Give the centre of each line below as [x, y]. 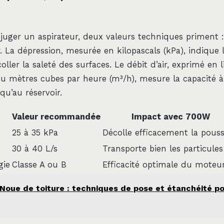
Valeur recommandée [56, 116]
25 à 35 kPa [35, 132]
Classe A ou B [39, 164]
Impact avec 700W [171, 116]
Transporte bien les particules [163, 148]
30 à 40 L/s [35, 148]
